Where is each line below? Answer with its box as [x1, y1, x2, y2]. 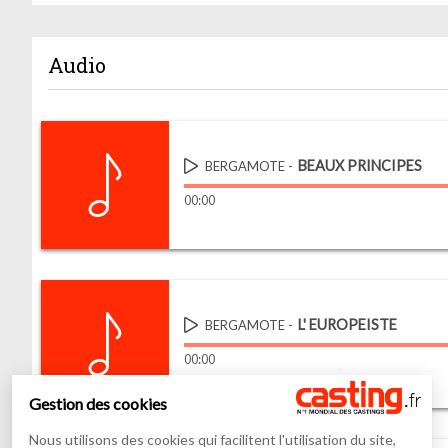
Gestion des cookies [29, 394, 167, 413]
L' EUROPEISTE [298, 316, 398, 334]
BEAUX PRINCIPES [298, 157, 423, 175]
